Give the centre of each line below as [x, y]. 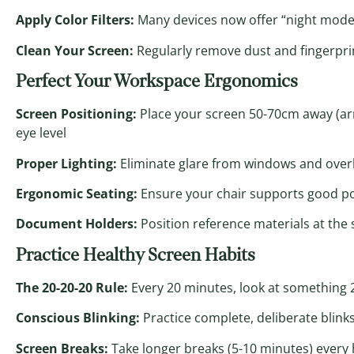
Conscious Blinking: [78, 318]
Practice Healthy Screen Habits [136, 254]
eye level [41, 133]
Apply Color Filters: [75, 20]
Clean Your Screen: [75, 50]
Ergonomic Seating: [77, 193]
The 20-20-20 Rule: [72, 287]
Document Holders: [77, 224]
